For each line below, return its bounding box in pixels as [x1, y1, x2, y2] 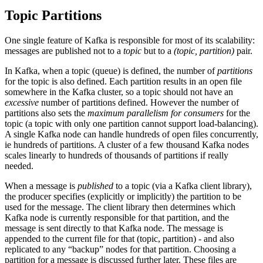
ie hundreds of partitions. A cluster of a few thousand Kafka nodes [5, 139, 249, 150]
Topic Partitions [5, 7, 102, 23]
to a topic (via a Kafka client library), [113, 180, 252, 191]
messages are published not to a [5, 45, 123, 56]
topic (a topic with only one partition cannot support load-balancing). [5, 118, 258, 129]
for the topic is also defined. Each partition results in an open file [5, 76, 242, 86]
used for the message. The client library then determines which [5, 201, 235, 212]
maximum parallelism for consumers [87, 107, 224, 118]
